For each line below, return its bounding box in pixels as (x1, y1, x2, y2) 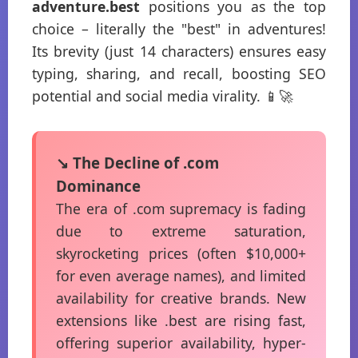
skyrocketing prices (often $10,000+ (56, 244, 306, 263)
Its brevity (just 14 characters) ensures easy (32, 42, 326, 61)
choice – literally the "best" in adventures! (32, 19, 326, 38)
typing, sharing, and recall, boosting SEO (32, 64, 326, 83)
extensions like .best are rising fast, (56, 311, 306, 330)
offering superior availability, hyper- (56, 333, 306, 352)
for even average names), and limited (56, 266, 306, 285)
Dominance (56, 176, 141, 196)
